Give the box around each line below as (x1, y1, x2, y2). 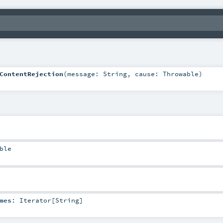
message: (67, 69, 103, 78)
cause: (134, 69, 163, 78)
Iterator (19, 196, 51, 205)
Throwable (162, 69, 199, 78)
